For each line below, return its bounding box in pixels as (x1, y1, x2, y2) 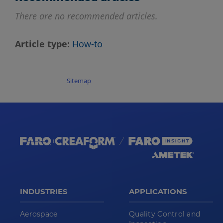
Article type (15, 38, 67, 50)
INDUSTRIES (20, 187, 68, 197)
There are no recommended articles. (15, 10, 158, 22)
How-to (72, 38, 103, 50)
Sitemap (67, 76, 92, 86)
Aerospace (20, 210, 58, 219)
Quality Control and (129, 210, 201, 219)
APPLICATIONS (129, 187, 187, 197)
